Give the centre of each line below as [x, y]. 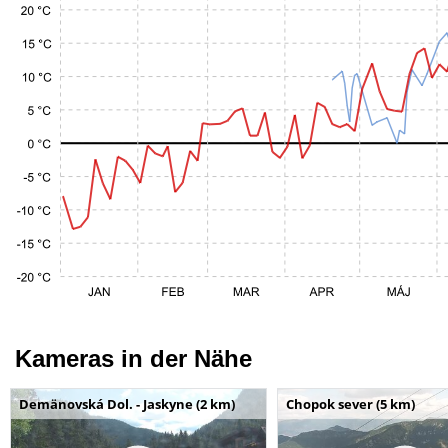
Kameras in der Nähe [133, 358]
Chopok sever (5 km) [350, 404]
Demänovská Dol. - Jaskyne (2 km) [127, 404]
